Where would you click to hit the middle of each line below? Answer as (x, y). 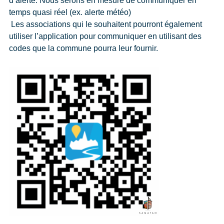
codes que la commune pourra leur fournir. (83, 48)
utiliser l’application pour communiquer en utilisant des (105, 36)
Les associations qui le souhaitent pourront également (105, 24)
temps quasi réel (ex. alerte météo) (70, 12)
